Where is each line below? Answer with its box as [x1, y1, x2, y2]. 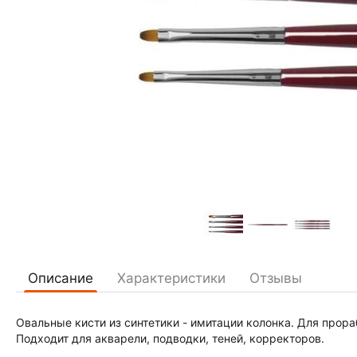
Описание [28, 270, 93, 286]
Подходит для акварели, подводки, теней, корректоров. [16, 331, 324, 345]
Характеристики [117, 270, 226, 286]
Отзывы [249, 270, 302, 286]
